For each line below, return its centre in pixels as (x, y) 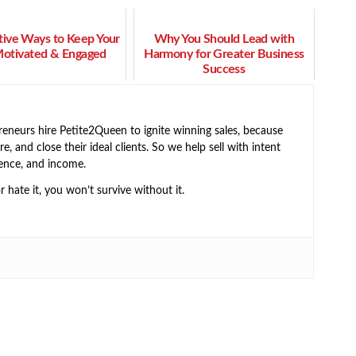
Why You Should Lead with (224, 39)
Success (224, 70)
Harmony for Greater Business (224, 54)
